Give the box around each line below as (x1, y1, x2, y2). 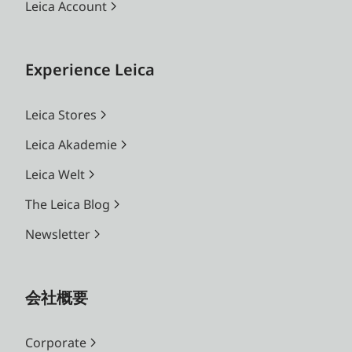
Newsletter (25, 225, 90, 244)
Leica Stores (25, 106, 97, 124)
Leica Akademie (25, 136, 117, 154)
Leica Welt (25, 166, 85, 184)
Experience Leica (25, 59, 155, 81)
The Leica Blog (25, 196, 110, 214)
